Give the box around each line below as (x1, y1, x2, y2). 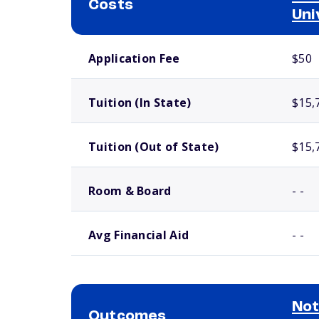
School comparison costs (71, 37, 156, 44)
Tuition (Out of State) (88, 139, 219, 155)
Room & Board (88, 183, 172, 199)
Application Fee (88, 51, 180, 66)
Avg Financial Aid (88, 227, 189, 243)
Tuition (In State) (88, 95, 192, 110)
